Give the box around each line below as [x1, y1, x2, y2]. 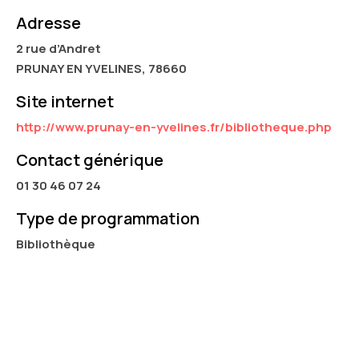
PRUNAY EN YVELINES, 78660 [16, 60, 187, 77]
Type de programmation [16, 208, 200, 229]
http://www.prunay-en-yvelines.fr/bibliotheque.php [16, 119, 332, 135]
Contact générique [16, 149, 163, 171]
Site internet [16, 91, 114, 112]
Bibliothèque [16, 236, 95, 252]
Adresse [16, 12, 81, 34]
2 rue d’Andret [16, 40, 101, 57]
